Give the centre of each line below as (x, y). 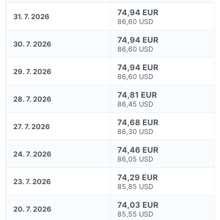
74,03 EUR (138, 205)
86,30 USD (136, 132)
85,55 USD (136, 214)
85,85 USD (136, 187)
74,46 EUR (138, 150)
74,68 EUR (138, 123)
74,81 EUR (137, 95)
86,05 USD (136, 159)
